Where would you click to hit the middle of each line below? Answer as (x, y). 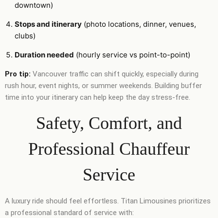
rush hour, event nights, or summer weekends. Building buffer (103, 85)
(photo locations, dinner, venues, (139, 24)
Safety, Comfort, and (109, 123)
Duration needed (44, 54)
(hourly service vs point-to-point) (132, 54)
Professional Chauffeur (109, 149)
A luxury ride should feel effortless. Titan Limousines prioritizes (108, 201)
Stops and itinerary (48, 24)
